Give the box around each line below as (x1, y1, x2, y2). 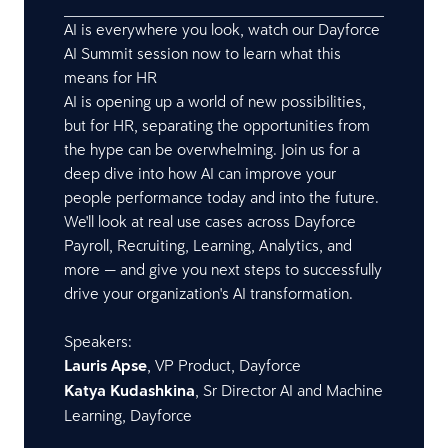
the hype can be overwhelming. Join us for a (64, 139, 360, 159)
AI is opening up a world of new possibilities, (64, 91, 366, 111)
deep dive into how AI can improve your (64, 163, 336, 183)
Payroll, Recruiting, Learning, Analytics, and (64, 235, 352, 255)
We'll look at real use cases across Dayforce (64, 211, 356, 231)
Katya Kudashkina (64, 380, 195, 401)
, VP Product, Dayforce (147, 355, 301, 375)
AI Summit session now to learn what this (64, 43, 341, 63)
